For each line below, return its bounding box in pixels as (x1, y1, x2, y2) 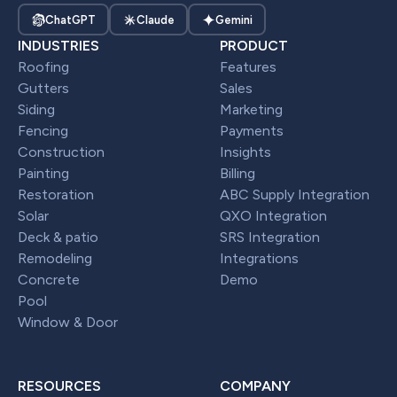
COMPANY (220, 378, 291, 395)
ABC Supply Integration (220, 186, 370, 204)
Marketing (220, 101, 283, 119)
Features (220, 58, 276, 76)
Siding (18, 101, 55, 119)
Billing (220, 165, 255, 183)
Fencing (18, 122, 68, 140)
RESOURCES (18, 378, 101, 395)
